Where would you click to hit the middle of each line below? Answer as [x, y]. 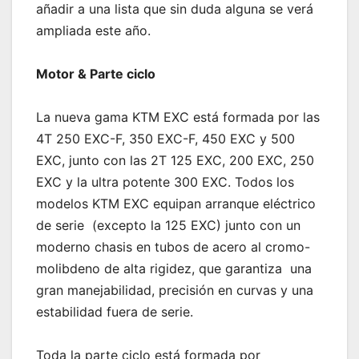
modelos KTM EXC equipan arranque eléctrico [176, 204]
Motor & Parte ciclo [97, 74]
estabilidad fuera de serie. [117, 312]
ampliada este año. [93, 31]
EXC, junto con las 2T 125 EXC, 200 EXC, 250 [175, 161]
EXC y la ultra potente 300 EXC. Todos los [165, 182]
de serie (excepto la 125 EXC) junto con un [168, 226]
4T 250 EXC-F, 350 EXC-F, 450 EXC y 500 [165, 139]
